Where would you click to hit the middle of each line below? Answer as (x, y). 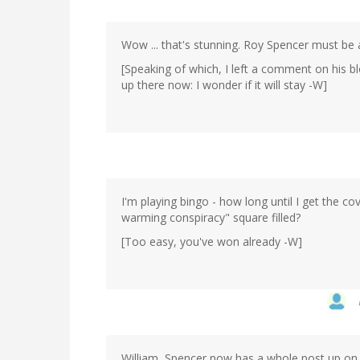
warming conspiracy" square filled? (211, 217)
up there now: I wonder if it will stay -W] (224, 84)
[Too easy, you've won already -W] (212, 241)
